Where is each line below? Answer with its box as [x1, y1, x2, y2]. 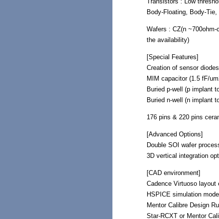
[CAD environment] [146, 169, 200, 176]
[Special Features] [146, 53, 198, 61]
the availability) [146, 36, 189, 44]
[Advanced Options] [146, 130, 203, 138]
